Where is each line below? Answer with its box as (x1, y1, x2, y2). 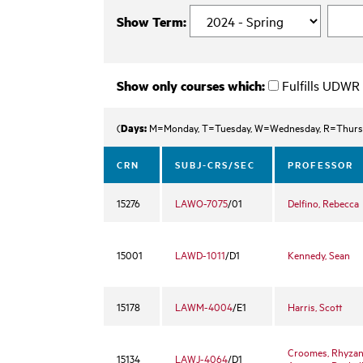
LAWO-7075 (175, 195, 228, 210)
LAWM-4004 (175, 299, 233, 314)
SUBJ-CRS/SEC (175, 158, 255, 171)
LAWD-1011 (175, 247, 225, 262)
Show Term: (117, 12, 186, 31)
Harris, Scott (288, 299, 342, 314)
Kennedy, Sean (288, 247, 350, 262)
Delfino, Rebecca (288, 195, 359, 210)
